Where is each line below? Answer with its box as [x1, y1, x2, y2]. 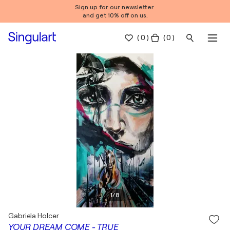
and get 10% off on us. [82, 12, 148, 19]
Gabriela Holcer [8, 212, 59, 220]
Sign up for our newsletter [74, 4, 156, 11]
